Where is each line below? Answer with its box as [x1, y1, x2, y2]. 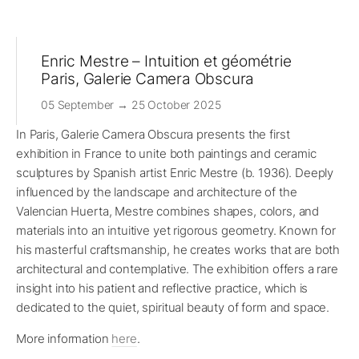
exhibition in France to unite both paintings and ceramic [16, 146, 317, 162]
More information [16, 331, 112, 347]
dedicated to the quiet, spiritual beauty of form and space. [16, 300, 330, 316]
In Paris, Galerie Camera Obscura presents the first [16, 127, 290, 143]
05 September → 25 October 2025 [41, 98, 221, 112]
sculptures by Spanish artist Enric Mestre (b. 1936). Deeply [16, 165, 334, 181]
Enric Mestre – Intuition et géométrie [41, 52, 292, 71]
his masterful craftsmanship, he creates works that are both [16, 242, 341, 258]
